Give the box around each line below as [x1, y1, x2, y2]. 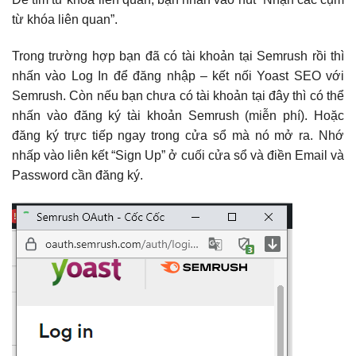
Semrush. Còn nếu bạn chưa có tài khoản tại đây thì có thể [12, 88, 344, 103]
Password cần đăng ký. [12, 168, 143, 182]
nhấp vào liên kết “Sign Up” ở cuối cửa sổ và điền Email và [12, 148, 344, 162]
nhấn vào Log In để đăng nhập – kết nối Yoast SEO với [12, 68, 344, 83]
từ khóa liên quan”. [12, 13, 118, 27]
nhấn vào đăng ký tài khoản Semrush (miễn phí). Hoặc [12, 108, 344, 122]
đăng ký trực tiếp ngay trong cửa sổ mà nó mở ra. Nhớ [12, 128, 344, 142]
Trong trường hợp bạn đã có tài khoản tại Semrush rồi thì [12, 48, 344, 63]
